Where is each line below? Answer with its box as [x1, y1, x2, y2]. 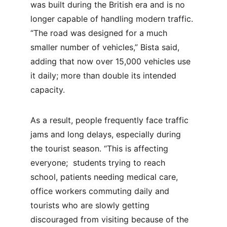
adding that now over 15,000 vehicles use [30, 56, 193, 66]
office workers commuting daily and [30, 186, 172, 196]
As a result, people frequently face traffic [30, 115, 191, 125]
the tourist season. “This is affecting [30, 143, 171, 154]
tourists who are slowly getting [30, 200, 152, 210]
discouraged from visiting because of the [30, 214, 191, 224]
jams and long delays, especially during [30, 129, 183, 139]
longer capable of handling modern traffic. [30, 14, 196, 24]
